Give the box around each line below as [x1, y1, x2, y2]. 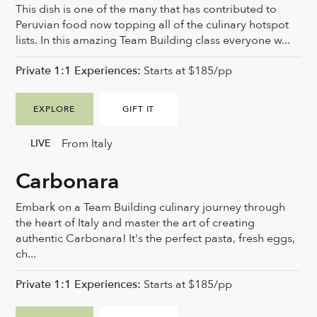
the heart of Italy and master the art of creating [16, 215, 255, 231]
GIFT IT [122, 103, 155, 115]
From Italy [61, 135, 113, 151]
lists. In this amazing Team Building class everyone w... [16, 33, 291, 49]
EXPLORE [33, 103, 76, 115]
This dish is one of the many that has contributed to [16, 1, 277, 18]
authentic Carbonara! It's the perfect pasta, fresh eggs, [16, 231, 296, 247]
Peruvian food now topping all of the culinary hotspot [16, 17, 289, 33]
